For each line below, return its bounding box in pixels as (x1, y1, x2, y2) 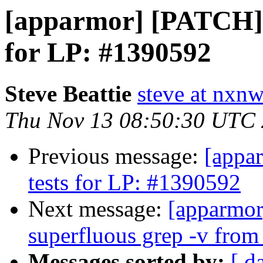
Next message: (28, 196, 168, 222)
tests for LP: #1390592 (28, 170, 241, 195)
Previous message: (28, 143, 204, 169)
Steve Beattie (5, 81, 131, 107)
